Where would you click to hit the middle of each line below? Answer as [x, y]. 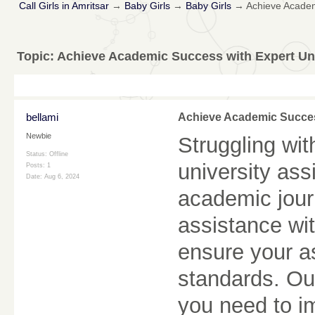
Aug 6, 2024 [62, 177]
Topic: [37, 56]
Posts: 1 [38, 166]
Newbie [39, 136]
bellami [42, 117]
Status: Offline [47, 154]
